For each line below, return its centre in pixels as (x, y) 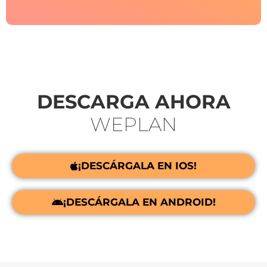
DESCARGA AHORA (133, 102)
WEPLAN (133, 125)
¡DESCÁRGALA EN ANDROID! (139, 202)
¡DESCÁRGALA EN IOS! (137, 166)
